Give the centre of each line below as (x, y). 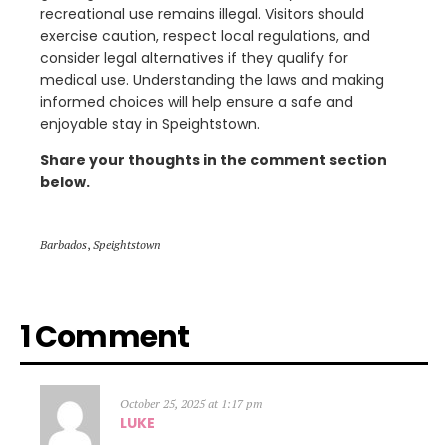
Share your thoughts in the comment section (213, 159)
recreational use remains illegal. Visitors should (202, 13)
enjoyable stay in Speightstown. (150, 123)
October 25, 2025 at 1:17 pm (191, 403)
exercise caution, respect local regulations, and (205, 35)
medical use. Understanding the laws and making (212, 79)
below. (65, 181)
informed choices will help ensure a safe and (196, 101)
